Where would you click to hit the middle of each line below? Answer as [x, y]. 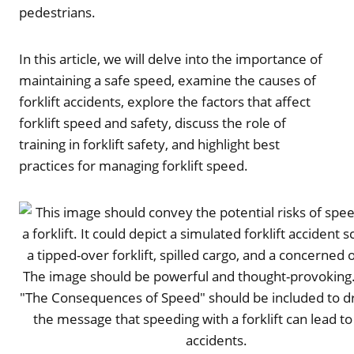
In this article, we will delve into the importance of [171, 58]
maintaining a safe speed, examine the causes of [168, 80]
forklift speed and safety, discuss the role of [153, 122]
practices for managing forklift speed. [134, 165]
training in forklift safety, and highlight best [149, 144]
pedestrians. [57, 12]
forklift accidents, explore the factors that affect [165, 101]
